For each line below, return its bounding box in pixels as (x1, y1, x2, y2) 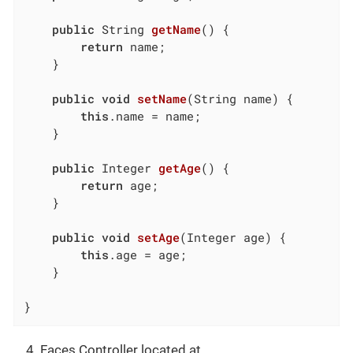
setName (137, 91, 188, 107)
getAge (158, 160, 202, 176)
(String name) (187, 91, 280, 107)
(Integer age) (180, 229, 273, 246)
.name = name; (109, 108, 202, 124)
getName (151, 21, 202, 38)
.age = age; (109, 247, 188, 263)
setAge (137, 229, 180, 246)
